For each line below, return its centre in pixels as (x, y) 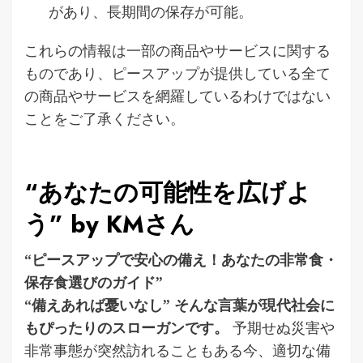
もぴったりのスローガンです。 (126, 327)
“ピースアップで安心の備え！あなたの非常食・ (181, 259)
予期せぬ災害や (282, 327)
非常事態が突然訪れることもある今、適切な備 (177, 350)
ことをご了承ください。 (105, 118)
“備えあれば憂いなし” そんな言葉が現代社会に (179, 304)
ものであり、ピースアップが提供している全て (177, 73)
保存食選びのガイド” (94, 282)
